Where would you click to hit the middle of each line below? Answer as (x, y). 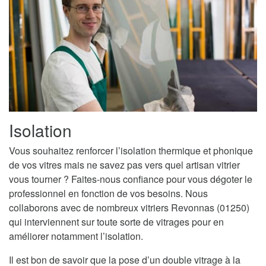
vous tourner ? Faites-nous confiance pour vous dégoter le (131, 179)
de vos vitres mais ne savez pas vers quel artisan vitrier (124, 164)
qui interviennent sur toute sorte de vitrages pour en (116, 221)
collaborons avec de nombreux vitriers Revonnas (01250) (129, 207)
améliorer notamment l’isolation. (76, 236)
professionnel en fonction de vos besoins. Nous (108, 193)
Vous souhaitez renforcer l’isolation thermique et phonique (131, 150)
